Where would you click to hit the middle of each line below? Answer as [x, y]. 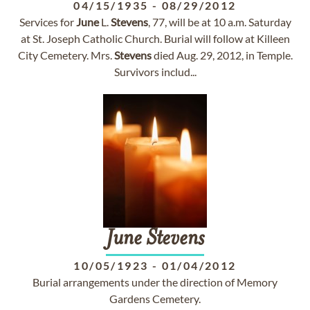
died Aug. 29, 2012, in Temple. [222, 55]
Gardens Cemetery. [155, 299]
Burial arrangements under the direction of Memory [155, 282]
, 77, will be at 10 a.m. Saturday [219, 22]
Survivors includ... [155, 72]
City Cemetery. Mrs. [66, 55]
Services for [47, 22]
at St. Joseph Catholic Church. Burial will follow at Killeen [155, 38]
